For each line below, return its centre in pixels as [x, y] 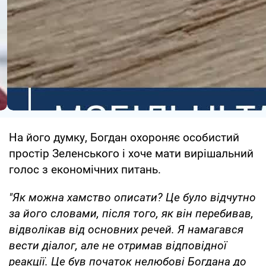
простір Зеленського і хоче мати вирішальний [131, 154]
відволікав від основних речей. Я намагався [126, 230]
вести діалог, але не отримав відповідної [118, 246]
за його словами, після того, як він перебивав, [131, 214]
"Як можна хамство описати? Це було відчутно [132, 198]
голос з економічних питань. [85, 170]
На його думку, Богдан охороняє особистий [124, 138]
